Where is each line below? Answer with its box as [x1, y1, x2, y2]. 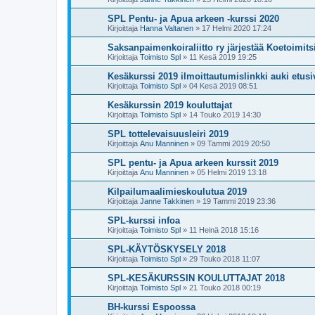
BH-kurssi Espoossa [108, 302, 195, 312]
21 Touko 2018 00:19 [189, 283, 261, 292]
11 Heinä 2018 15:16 [189, 226, 259, 234]
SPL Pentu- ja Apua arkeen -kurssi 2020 [108, 13, 279, 24]
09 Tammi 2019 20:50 [197, 139, 270, 148]
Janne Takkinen [140, 197, 194, 205]
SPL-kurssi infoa [108, 215, 180, 226]
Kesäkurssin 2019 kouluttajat [108, 100, 232, 110]
